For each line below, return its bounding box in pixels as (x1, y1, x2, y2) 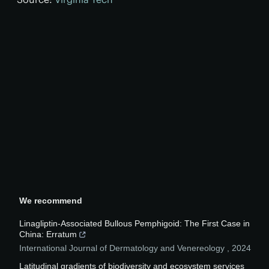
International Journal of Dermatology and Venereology (19, 243, 227, 253)
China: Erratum (19, 229, 77, 239)
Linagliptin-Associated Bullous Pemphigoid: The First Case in (19, 219, 250, 228)
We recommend (19, 196, 82, 205)
